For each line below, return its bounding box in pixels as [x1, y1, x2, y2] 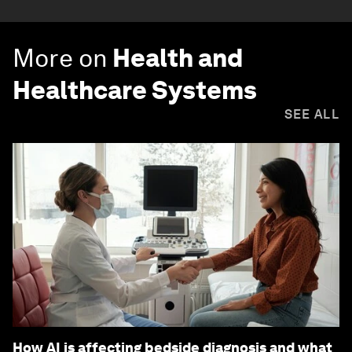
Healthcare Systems [13, 75, 257, 106]
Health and [112, 42, 243, 74]
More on [13, 42, 108, 74]
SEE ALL [284, 107, 339, 123]
